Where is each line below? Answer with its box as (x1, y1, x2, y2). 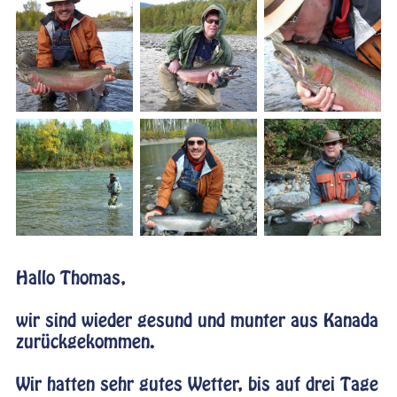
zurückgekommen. (15, 330, 155, 354)
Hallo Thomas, (15, 266, 126, 291)
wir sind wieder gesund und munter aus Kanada (15, 308, 378, 333)
